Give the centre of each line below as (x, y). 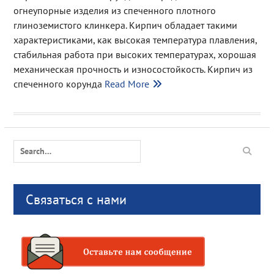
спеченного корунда (59, 84)
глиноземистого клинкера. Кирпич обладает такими (125, 25)
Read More (127, 84)
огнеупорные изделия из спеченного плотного (114, 10)
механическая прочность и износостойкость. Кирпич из (133, 69)
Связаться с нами (76, 199)
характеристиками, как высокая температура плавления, (135, 40)
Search (26, 146)
